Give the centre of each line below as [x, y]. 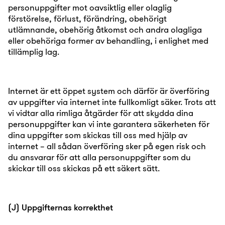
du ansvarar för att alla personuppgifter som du [99, 157]
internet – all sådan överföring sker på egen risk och [107, 146]
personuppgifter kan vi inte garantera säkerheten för [109, 124]
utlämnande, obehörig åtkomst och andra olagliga [105, 29]
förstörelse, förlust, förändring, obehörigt [87, 18]
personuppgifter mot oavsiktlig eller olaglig [90, 7]
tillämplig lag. [34, 51]
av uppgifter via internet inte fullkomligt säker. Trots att [112, 102]
